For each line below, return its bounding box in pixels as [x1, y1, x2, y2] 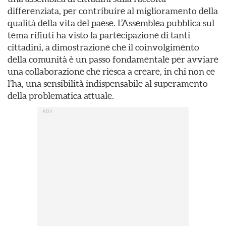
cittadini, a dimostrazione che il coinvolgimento [8, 42, 199, 52]
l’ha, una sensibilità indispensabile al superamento [8, 78, 208, 89]
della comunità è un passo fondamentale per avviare [8, 54, 218, 65]
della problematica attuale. [8, 90, 114, 101]
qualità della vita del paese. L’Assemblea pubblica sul [8, 18, 214, 28]
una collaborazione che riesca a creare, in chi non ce [8, 66, 215, 77]
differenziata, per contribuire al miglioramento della [8, 6, 218, 16]
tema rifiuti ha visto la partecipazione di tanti [8, 30, 190, 40]
